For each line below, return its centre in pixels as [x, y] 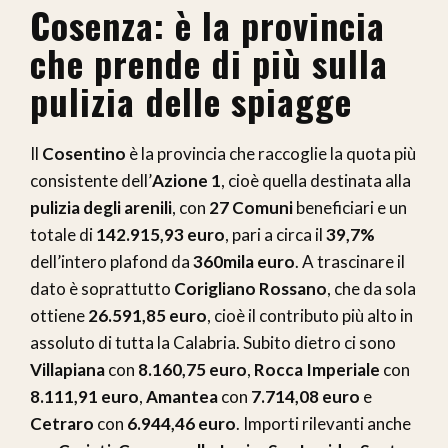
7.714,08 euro [305, 396]
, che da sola [371, 288]
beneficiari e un [350, 207]
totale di [63, 234]
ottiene [59, 315]
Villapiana [67, 369]
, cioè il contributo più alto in [310, 315]
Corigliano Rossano [250, 288]
